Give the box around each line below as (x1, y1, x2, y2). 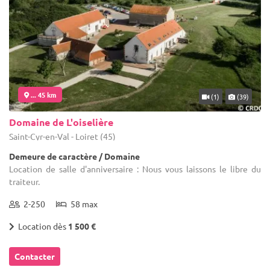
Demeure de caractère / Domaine (9, 150, 140, 162)
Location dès (14, 220, 68, 231)
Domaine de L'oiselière (9, 115, 113, 128)
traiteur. (9, 175, 40, 187)
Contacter (14, 250, 55, 262)
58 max (67, 198, 98, 209)
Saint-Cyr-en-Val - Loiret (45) (9, 130, 116, 142)
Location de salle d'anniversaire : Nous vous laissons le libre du (9, 163, 261, 174)
